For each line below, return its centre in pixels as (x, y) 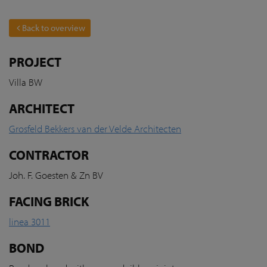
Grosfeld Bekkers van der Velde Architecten (95, 128)
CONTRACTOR (49, 155)
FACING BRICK (49, 201)
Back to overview (54, 27)
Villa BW (26, 82)
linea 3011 (30, 221)
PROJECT (35, 62)
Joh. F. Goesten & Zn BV (56, 175)
